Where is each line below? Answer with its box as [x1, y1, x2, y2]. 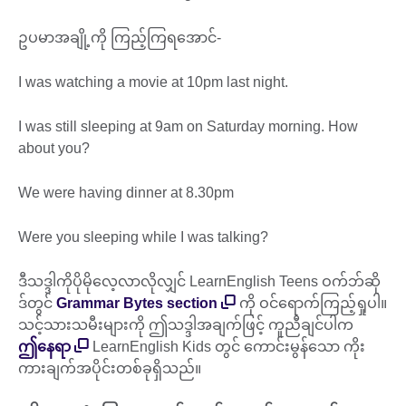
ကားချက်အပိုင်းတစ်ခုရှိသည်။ [18, 361, 205, 377]
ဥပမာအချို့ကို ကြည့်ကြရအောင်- [18, 30, 225, 46]
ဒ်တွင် [18, 295, 56, 312]
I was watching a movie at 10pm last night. [18, 74, 292, 91]
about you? [18, 140, 97, 157]
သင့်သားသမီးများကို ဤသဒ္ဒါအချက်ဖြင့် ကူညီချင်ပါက [18, 317, 353, 333]
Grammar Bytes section [56, 295, 217, 312]
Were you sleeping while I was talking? [18, 229, 275, 246]
